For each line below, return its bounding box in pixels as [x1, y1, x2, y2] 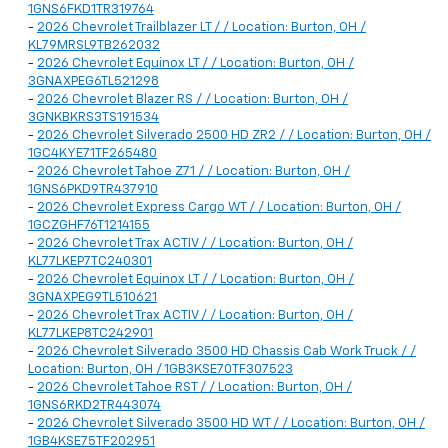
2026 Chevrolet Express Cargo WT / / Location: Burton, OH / [37, 201, 401, 215]
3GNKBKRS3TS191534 [28, 111, 159, 125]
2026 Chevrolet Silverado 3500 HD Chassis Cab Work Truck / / [37, 345, 416, 359]
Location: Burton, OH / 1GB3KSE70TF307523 [28, 363, 293, 377]
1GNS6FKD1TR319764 [28, 3, 154, 17]
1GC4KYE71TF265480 [28, 147, 157, 161]
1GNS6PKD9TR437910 [28, 183, 158, 197]
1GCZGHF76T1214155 [28, 219, 150, 233]
